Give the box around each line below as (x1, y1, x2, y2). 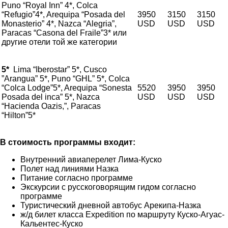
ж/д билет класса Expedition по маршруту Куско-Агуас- (20, 210, 224, 219)
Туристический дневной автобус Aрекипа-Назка (20, 201, 201, 210)
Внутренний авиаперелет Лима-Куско (20, 155, 162, 164)
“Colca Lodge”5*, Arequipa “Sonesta (2, 83, 132, 92)
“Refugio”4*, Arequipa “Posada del (2, 10, 125, 19)
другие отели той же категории (2, 38, 121, 46)
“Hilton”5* (2, 111, 46, 120)
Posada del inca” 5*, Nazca (2, 93, 100, 101)
